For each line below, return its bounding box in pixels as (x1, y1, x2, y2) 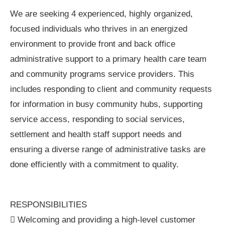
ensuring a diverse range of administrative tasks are (10, 145, 205, 155)
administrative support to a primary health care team (10, 54, 206, 64)
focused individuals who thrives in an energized (10, 24, 187, 34)
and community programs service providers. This (10, 69, 194, 79)
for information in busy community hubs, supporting (10, 99, 202, 109)
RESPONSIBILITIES (10, 200, 87, 210)
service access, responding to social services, (10, 115, 185, 125)
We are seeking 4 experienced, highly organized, (10, 9, 193, 19)
